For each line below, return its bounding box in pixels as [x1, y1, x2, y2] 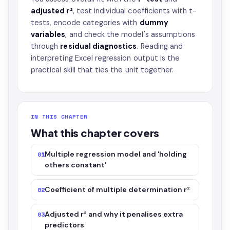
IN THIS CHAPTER [31, 112, 88, 121]
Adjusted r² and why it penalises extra [45, 209, 183, 219]
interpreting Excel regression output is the [31, 53, 180, 63]
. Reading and [137, 42, 183, 51]
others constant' [45, 160, 107, 169]
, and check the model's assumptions [65, 30, 196, 39]
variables [31, 30, 66, 39]
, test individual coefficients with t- [72, 6, 197, 15]
